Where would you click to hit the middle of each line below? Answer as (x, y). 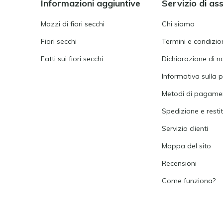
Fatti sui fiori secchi (72, 58)
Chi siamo (178, 24)
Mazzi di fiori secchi (73, 24)
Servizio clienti (185, 128)
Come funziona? (188, 180)
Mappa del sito (186, 146)
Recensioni (179, 163)
